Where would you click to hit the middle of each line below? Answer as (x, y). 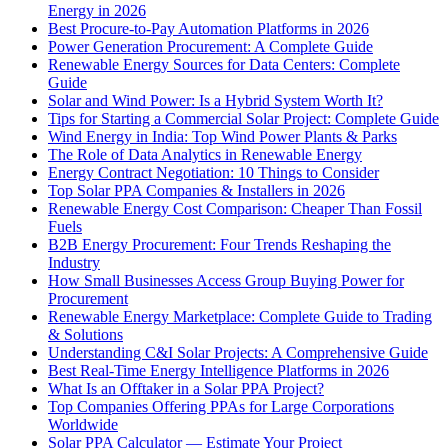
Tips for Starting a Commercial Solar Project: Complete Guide (243, 118)
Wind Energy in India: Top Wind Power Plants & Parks (222, 136)
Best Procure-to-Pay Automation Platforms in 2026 (208, 28)
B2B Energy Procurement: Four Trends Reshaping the (219, 244)
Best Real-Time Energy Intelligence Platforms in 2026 (218, 370)
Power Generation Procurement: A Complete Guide (210, 46)
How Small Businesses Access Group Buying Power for (226, 280)
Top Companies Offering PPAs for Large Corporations (221, 406)
